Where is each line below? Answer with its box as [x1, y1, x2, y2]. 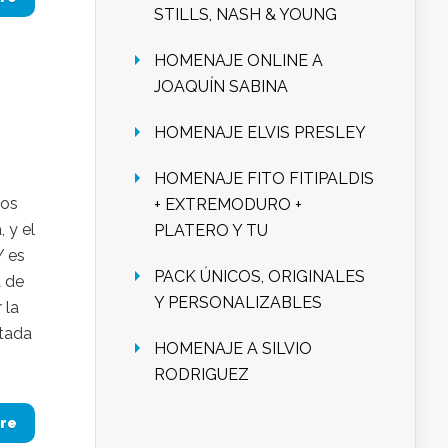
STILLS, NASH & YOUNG [154, 5, 337, 25]
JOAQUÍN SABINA [154, 77, 288, 97]
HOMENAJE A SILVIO [154, 339, 312, 359]
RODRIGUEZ [154, 365, 249, 385]
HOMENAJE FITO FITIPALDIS [154, 169, 374, 189]
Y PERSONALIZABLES [154, 293, 322, 313]
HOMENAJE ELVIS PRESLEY [154, 123, 366, 143]
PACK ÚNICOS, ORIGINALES [154, 267, 365, 287]
